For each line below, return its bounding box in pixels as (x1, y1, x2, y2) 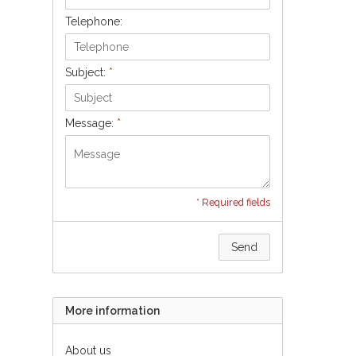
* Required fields (196, 195, 270, 208)
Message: (65, 116, 117, 130)
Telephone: (65, 14, 122, 28)
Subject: (65, 65, 109, 79)
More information (65, 304, 160, 317)
